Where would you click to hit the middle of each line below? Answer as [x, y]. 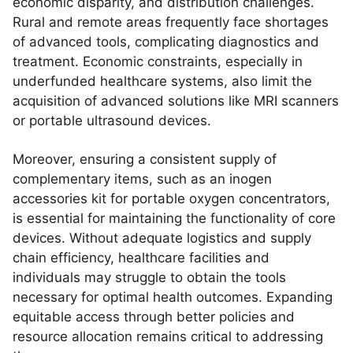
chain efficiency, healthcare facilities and [141, 258]
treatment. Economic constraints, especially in [158, 61]
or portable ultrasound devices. [112, 121]
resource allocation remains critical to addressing [168, 336]
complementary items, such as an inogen [142, 179]
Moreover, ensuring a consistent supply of [145, 159]
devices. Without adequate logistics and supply [162, 238]
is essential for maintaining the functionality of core [174, 218]
